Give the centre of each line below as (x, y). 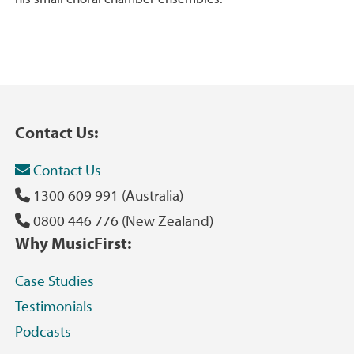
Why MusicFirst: (73, 242)
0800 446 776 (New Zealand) (122, 220)
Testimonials (54, 305)
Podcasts (43, 331)
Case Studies (55, 280)
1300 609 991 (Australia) (107, 195)
